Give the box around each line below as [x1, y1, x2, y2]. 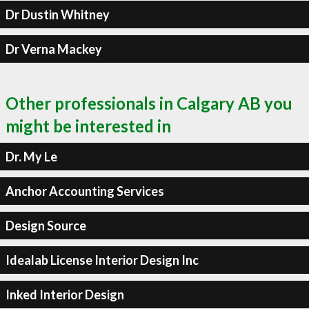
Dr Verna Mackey [5, 41, 102, 57]
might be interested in [6, 116, 171, 136]
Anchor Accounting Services [5, 183, 164, 199]
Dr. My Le [5, 148, 57, 164]
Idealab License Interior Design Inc [5, 252, 199, 268]
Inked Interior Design [5, 286, 124, 302]
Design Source [5, 217, 86, 233]
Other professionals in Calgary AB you [6, 93, 292, 113]
